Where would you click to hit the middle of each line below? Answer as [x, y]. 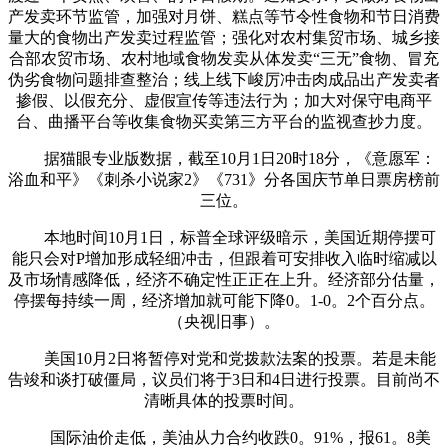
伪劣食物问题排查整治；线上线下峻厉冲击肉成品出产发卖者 [224, 79]
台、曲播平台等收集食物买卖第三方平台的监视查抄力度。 [224, 121]
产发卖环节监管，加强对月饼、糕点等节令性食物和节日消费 [224, 16]
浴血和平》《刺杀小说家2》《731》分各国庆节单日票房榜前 [224, 179]
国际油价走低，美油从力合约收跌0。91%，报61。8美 [224, 437]
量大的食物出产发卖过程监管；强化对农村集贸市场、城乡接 [224, 37]
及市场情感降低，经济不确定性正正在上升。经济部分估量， [224, 279]
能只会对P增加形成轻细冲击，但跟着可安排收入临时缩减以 [224, 258]
